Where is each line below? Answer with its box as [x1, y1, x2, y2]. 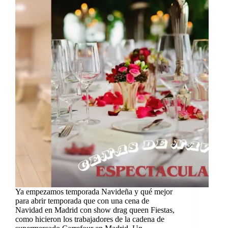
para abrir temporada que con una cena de [15, 196, 149, 205]
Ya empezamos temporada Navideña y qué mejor [15, 187, 173, 196]
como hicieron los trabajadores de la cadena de [15, 214, 164, 223]
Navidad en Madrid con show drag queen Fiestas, [15, 205, 175, 214]
